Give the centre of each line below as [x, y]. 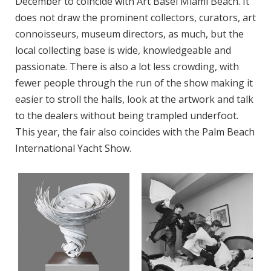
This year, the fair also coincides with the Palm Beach [135, 132]
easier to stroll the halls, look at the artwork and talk [134, 99]
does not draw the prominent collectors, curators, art [135, 18]
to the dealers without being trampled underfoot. [127, 116]
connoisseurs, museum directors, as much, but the [129, 34]
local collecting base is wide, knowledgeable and [123, 50]
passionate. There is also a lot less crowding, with [127, 67]
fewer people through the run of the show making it [134, 83]
